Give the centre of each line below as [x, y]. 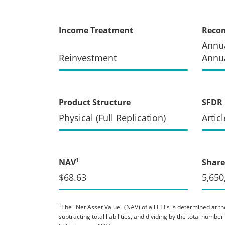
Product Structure [95, 102]
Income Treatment [96, 30]
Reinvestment [88, 58]
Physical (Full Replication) [112, 117]
